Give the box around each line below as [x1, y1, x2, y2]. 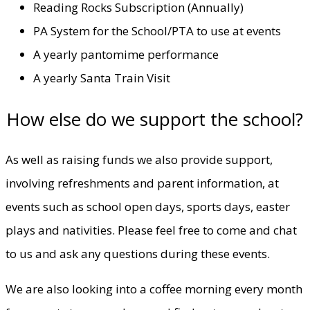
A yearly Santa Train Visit [33, 69, 170, 86]
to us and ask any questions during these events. [6, 245, 270, 262]
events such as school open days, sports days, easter [6, 198, 290, 215]
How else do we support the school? [6, 106, 304, 131]
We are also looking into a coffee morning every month [6, 280, 302, 297]
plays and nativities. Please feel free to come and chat [6, 221, 297, 238]
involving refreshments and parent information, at [6, 174, 279, 191]
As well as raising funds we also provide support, [6, 151, 273, 167]
